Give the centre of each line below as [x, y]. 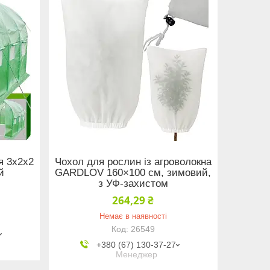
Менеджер [136, 255]
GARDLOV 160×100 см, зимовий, [133, 172]
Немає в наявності [133, 216]
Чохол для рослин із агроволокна [133, 162]
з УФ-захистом [133, 183]
